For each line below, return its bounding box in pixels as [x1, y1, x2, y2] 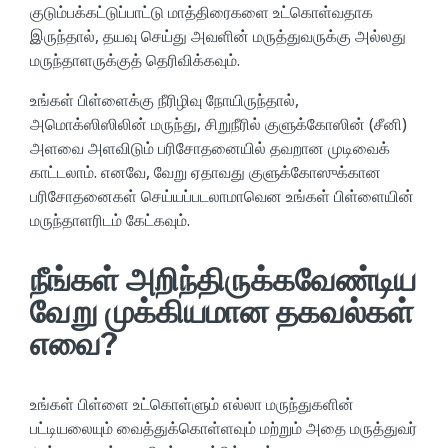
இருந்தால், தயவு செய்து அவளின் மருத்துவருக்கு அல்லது [30, 25, 406, 48]
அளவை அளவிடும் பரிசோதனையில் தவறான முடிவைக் [30, 137, 390, 160]
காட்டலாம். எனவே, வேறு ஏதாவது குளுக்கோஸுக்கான [30, 161, 381, 184]
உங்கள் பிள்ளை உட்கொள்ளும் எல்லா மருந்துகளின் [30, 393, 354, 416]
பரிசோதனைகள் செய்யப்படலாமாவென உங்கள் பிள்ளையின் [30, 185, 414, 208]
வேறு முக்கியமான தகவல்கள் [30, 292, 414, 332]
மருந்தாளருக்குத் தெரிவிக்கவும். [30, 49, 240, 72]
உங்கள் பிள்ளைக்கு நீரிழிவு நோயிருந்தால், [30, 89, 299, 112]
